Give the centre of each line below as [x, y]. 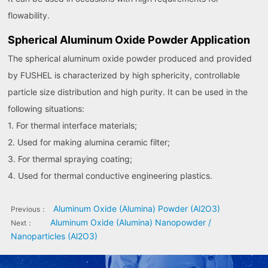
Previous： [29, 209]
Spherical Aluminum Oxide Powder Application [129, 40]
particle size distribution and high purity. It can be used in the [128, 92]
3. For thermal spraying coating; [70, 159]
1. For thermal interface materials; [73, 126]
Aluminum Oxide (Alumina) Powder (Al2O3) [136, 209]
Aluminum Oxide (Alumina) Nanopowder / [130, 223]
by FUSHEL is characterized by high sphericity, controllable [124, 75]
